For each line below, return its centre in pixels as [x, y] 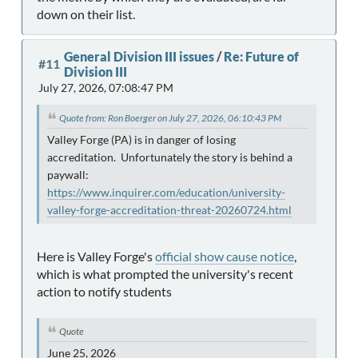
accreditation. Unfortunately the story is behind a [170, 157]
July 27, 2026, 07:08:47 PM [106, 88]
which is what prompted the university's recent [165, 273]
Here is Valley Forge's [96, 256]
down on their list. [86, 14]
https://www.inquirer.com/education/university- [166, 192]
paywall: [69, 175]
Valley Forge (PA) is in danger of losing [141, 139]
